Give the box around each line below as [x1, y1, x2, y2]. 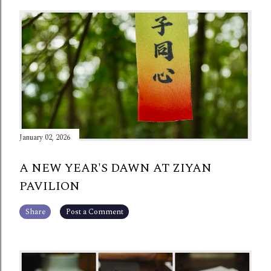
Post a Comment [65, 206, 123, 218]
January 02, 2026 [19, 132, 70, 144]
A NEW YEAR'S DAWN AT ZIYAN [19, 159, 212, 178]
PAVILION [19, 177, 80, 196]
